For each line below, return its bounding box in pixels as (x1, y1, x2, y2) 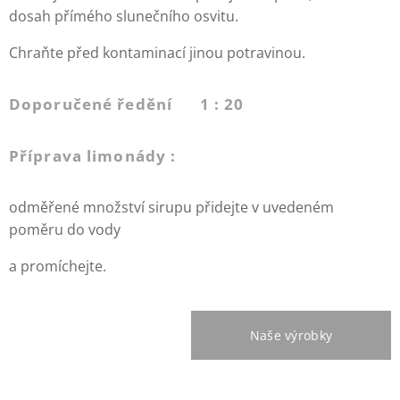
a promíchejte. (9, 256, 106, 277)
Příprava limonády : (9, 146, 177, 167)
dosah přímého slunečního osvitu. (9, 6, 238, 27)
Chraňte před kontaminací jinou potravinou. (9, 43, 305, 63)
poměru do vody (9, 220, 121, 240)
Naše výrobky (249, 327, 333, 345)
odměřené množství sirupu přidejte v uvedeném (9, 197, 334, 218)
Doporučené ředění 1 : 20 (9, 94, 245, 115)
